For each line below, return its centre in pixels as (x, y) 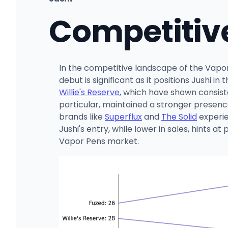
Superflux (123, 117)
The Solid (179, 117)
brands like (82, 117)
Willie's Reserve (89, 92)
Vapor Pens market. (99, 141)
